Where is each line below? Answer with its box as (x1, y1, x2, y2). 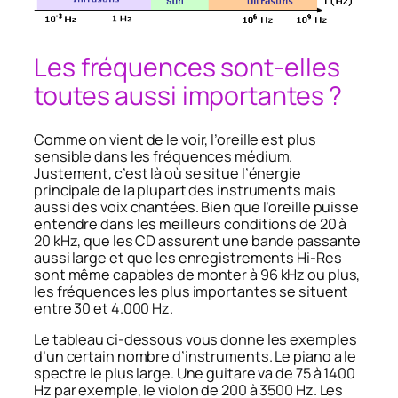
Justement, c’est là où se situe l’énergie (34, 163, 301, 183)
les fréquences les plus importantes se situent (34, 281, 349, 301)
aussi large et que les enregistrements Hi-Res (34, 247, 342, 267)
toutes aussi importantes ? (34, 78, 343, 114)
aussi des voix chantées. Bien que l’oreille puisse (34, 196, 359, 217)
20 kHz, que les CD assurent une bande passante (34, 230, 362, 251)
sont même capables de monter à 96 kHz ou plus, (34, 264, 361, 284)
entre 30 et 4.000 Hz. (34, 298, 173, 318)
